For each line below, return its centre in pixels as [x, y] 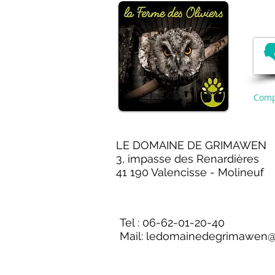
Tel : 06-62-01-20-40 [172, 223]
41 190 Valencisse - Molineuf [190, 172]
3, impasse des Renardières [188, 159]
